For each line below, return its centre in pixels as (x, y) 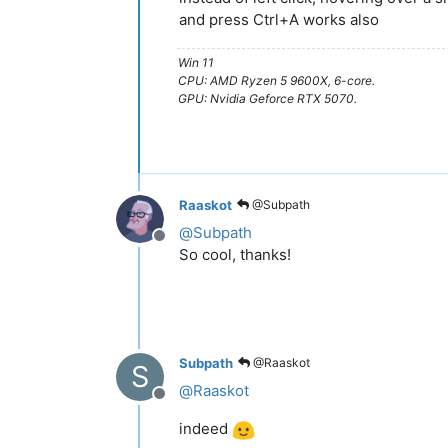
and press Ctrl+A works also (279, 20)
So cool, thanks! (235, 255)
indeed (205, 429)
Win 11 (196, 63)
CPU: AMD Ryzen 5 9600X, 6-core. (276, 81)
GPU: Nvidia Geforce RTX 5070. (267, 99)
